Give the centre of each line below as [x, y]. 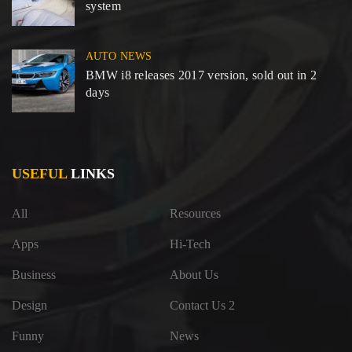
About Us [194, 274]
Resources [195, 213]
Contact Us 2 [202, 305]
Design [29, 305]
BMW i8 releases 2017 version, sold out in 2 [201, 75]
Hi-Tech [190, 244]
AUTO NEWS [119, 56]
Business [34, 274]
